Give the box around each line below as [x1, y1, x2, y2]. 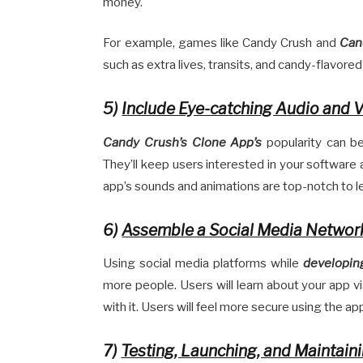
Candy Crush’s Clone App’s [103, 135, 263, 150]
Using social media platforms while [103, 256, 303, 271]
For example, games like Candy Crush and [103, 36, 340, 51]
